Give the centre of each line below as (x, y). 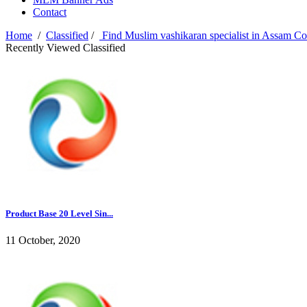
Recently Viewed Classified (65, 48)
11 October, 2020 (43, 241)
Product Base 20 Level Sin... (59, 214)
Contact (50, 12)
